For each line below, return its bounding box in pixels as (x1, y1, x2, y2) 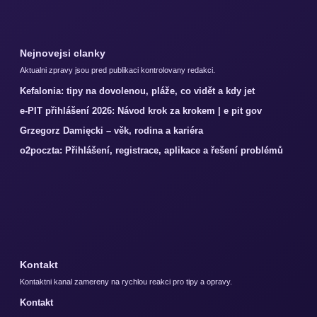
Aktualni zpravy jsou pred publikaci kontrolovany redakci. (20, 66, 215, 75)
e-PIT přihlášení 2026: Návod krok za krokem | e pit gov (20, 105, 262, 117)
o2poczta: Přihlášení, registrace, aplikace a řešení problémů (20, 145, 283, 156)
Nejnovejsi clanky (20, 47, 105, 59)
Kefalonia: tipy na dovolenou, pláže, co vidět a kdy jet (20, 86, 255, 97)
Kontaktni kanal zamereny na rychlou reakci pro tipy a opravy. (20, 277, 232, 287)
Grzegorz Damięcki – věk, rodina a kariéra (20, 125, 203, 137)
